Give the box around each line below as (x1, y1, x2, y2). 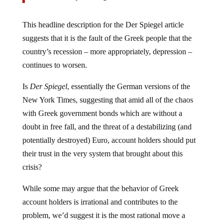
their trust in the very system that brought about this (22, 141, 183, 150)
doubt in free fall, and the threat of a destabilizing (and (22, 114, 192, 123)
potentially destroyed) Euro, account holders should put (22, 128, 196, 136)
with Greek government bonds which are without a (22, 101, 182, 110)
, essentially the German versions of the (67, 74, 190, 83)
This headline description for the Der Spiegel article (22, 12, 184, 21)
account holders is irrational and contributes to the (22, 190, 178, 198)
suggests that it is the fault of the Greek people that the (22, 26, 192, 34)
